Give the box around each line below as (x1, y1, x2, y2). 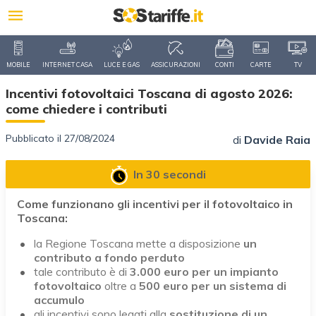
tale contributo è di (34, 265, 130, 279)
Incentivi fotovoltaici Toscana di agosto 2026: (6, 85, 293, 102)
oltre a (102, 279, 136, 293)
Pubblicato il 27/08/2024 (6, 132, 115, 145)
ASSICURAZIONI (151, 61, 200, 68)
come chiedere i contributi (6, 101, 167, 117)
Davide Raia (244, 133, 310, 147)
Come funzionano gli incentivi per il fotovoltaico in (17, 197, 293, 211)
